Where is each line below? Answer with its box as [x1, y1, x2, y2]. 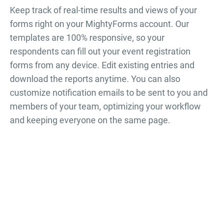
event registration [122, 46, 191, 57]
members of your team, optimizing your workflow [10, 101, 201, 112]
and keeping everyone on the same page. [10, 115, 170, 126]
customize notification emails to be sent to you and [10, 87, 208, 98]
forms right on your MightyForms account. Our [10, 19, 189, 29]
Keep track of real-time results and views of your [10, 5, 197, 16]
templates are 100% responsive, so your [10, 32, 165, 43]
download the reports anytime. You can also [10, 74, 180, 84]
